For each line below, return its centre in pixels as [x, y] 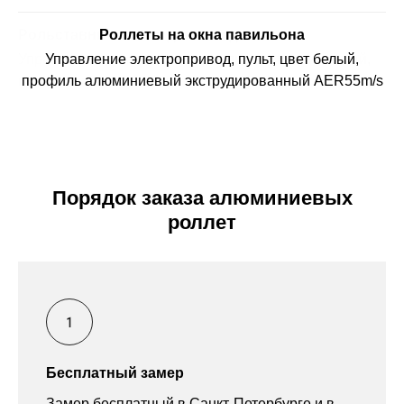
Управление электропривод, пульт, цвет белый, [202, 60]
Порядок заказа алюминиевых [202, 198]
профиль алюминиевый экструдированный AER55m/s [202, 81]
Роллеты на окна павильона [202, 35]
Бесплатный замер [115, 373]
